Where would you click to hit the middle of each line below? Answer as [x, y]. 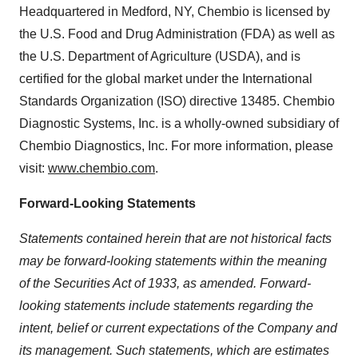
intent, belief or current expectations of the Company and [178, 328]
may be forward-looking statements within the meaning [173, 261]
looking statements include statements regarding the [166, 305]
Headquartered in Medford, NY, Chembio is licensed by [175, 11]
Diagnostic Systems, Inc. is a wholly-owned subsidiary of [179, 123]
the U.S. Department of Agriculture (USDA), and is [160, 56]
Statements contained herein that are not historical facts [175, 238]
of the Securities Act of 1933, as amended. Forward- [165, 283]
